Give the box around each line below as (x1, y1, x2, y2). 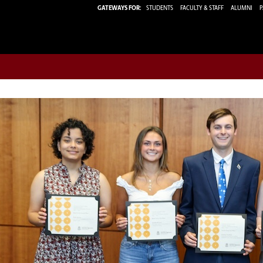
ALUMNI (231, 5, 252, 12)
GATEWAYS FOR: (97, 5, 141, 12)
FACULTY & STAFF (180, 5, 224, 12)
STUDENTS (146, 5, 174, 12)
